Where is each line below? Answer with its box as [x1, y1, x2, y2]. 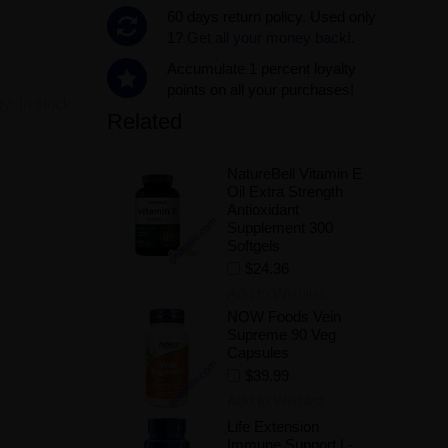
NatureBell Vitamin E [226, 165, 362, 182]
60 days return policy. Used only [166, 8, 376, 25]
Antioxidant [226, 201, 299, 218]
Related [106, 109, 182, 134]
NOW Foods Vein [226, 308, 341, 325]
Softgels [226, 237, 280, 254]
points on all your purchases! [166, 81, 354, 98]
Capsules [226, 344, 289, 361]
